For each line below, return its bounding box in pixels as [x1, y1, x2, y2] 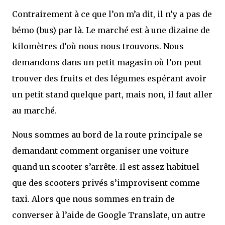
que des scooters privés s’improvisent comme [12, 177, 200, 188]
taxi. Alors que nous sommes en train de [12, 193, 175, 204]
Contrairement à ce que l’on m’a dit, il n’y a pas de [12, 9, 212, 19]
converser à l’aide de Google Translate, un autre [12, 209, 205, 220]
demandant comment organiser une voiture [12, 145, 189, 156]
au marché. [12, 105, 57, 116]
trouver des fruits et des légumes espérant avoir [12, 73, 206, 83]
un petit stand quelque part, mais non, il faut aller [12, 89, 212, 99]
